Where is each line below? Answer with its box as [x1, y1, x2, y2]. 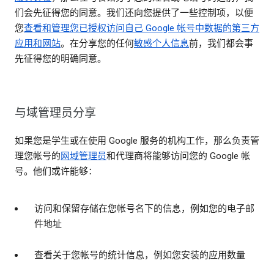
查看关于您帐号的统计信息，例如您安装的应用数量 [34, 250, 245, 261]
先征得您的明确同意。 [15, 53, 106, 65]
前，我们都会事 [189, 38, 253, 50]
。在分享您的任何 [61, 38, 134, 50]
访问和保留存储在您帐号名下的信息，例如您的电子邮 [34, 203, 254, 215]
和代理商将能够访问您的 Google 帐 [106, 150, 250, 162]
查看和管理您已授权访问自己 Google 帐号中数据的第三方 [24, 23, 259, 34]
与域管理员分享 [15, 106, 96, 120]
